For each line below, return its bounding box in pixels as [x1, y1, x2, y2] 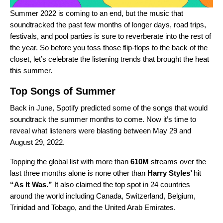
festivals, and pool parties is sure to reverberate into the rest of [10, 32, 211, 41]
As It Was [14, 180, 46, 189]
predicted [81, 104, 111, 112]
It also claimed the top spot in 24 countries [54, 180, 190, 189]
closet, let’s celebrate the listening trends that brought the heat [10, 55, 209, 64]
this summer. [10, 66, 54, 75]
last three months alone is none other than [10, 169, 147, 178]
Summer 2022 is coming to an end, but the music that [10, 9, 183, 18]
